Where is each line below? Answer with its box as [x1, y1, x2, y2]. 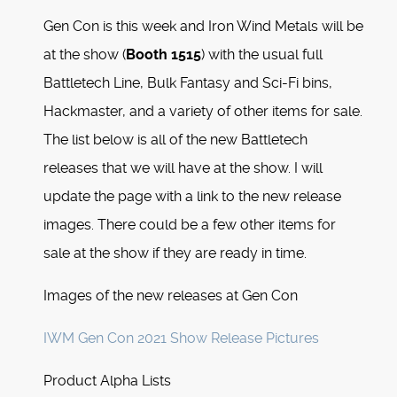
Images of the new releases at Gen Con [43, 287, 298, 305]
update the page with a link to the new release [43, 188, 341, 206]
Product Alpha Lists [43, 372, 171, 390]
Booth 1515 [126, 46, 201, 64]
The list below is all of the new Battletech [43, 131, 307, 149]
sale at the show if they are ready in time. [43, 245, 307, 262]
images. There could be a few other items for [43, 216, 336, 234]
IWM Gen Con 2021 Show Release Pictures [43, 330, 319, 347]
